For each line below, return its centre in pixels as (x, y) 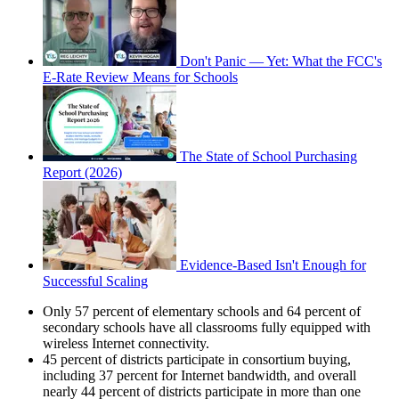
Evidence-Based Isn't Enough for (273, 265)
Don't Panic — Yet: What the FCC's (281, 61)
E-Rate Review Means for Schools (140, 77)
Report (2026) (82, 172)
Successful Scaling (95, 281)
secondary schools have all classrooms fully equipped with (207, 327)
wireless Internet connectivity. (126, 343)
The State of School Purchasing (269, 156)
